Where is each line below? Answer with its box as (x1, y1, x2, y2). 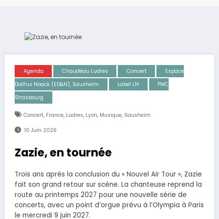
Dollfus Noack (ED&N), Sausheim (15, 80, 99, 88)
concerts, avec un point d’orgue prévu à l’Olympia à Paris (15, 200, 204, 210)
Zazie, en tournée (15, 144, 112, 160)
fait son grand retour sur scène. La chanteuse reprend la (15, 179, 202, 189)
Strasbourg (15, 93, 44, 101)
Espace (165, 67, 184, 75)
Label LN (117, 80, 139, 88)
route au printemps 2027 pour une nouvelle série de (15, 190, 187, 199)
